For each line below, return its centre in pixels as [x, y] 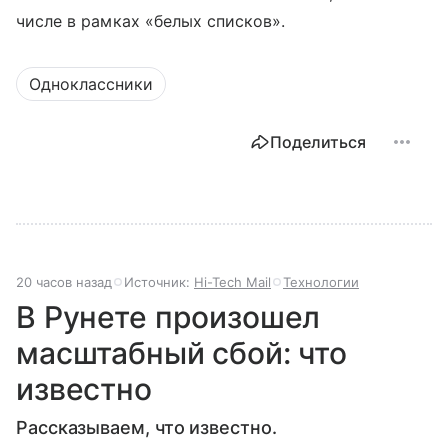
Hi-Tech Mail [232, 281]
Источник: [159, 281]
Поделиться [318, 141]
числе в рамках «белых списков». [151, 20]
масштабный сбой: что [182, 352]
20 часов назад [64, 281]
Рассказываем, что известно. [146, 427]
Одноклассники [91, 83]
